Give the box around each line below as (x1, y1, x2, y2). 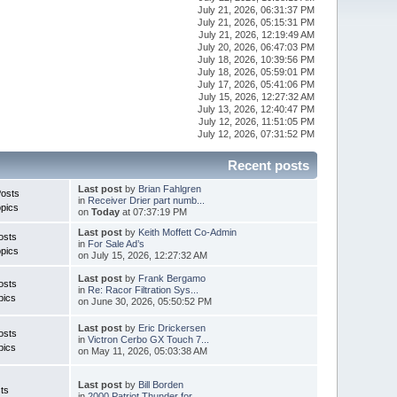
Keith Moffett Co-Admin (137, 227, 237, 238)
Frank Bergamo (137, 273, 206, 284)
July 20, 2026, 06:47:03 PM (198, 42, 315, 53)
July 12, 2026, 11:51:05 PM (198, 116, 315, 128)
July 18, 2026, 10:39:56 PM (198, 54, 315, 66)
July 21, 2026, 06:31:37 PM (198, 4, 315, 16)
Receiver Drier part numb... (87, 195, 205, 206)
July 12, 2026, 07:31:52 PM (198, 128, 315, 140)
